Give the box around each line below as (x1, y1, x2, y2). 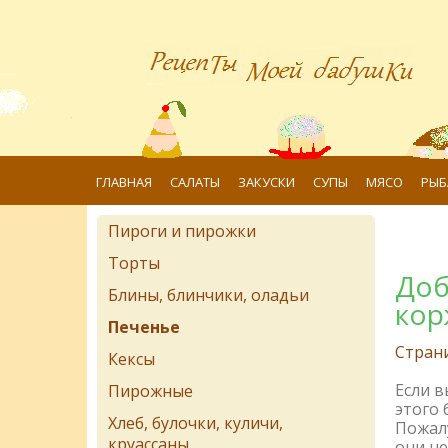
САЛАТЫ (170, 173, 220, 191)
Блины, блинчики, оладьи (108, 284, 309, 306)
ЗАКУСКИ (238, 173, 295, 191)
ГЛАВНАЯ (96, 173, 152, 191)
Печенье (108, 316, 180, 338)
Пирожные (108, 380, 193, 402)
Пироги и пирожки (108, 220, 256, 242)
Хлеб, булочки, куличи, (108, 412, 283, 434)
